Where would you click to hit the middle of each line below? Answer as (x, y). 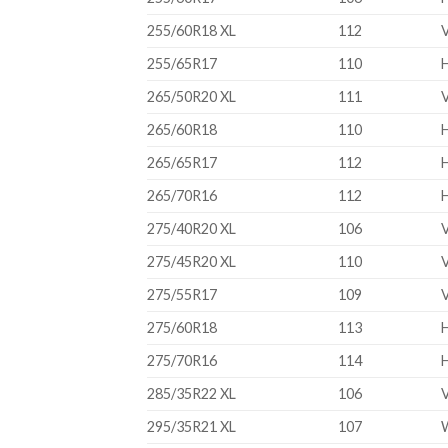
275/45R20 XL (191, 262)
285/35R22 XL (191, 394)
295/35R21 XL (191, 427)
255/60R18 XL (191, 31)
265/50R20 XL (191, 97)
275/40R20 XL (191, 229)
